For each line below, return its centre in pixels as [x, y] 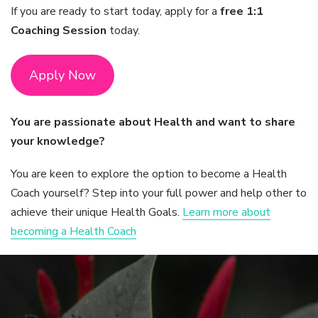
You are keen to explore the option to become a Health [149, 174]
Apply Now [62, 75]
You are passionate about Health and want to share [153, 122]
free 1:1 [242, 12]
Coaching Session [59, 31]
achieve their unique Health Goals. [97, 212]
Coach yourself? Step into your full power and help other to [159, 193]
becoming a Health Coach [73, 231]
